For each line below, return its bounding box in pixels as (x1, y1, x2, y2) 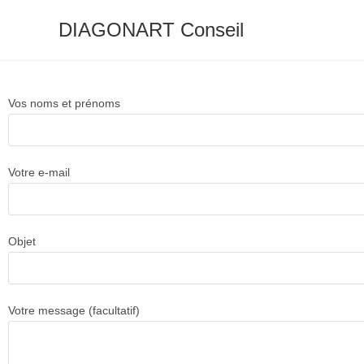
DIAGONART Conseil (58, 19, 244, 41)
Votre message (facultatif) (8, 304, 140, 317)
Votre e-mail (8, 166, 70, 179)
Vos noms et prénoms (8, 97, 120, 110)
